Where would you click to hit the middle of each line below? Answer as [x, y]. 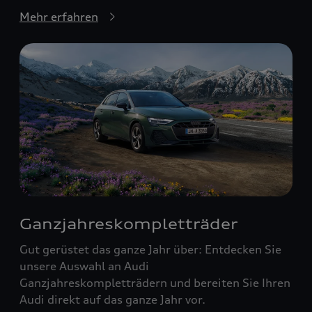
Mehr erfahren [59, 16]
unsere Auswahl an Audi [84, 266]
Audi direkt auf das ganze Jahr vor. [112, 300]
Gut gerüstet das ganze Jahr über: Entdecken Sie [150, 250]
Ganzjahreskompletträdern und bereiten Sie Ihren [155, 283]
